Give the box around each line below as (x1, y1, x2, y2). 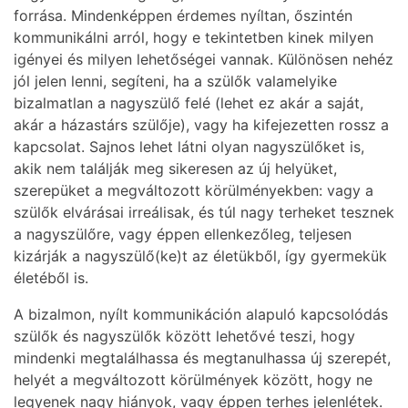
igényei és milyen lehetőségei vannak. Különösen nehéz (14, 50, 393, 69)
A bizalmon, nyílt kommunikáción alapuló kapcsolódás (14, 305, 388, 324)
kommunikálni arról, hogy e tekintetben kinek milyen (14, 28, 373, 47)
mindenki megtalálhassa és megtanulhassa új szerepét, (14, 349, 391, 368)
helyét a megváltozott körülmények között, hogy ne (14, 371, 372, 390)
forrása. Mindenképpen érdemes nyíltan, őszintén (14, 6, 352, 25)
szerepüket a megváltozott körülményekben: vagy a (14, 181, 373, 200)
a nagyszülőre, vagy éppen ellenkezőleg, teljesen (14, 225, 352, 244)
